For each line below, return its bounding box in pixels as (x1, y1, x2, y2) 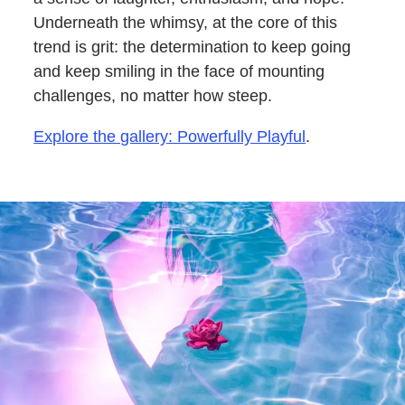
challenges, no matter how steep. (33, 87, 273, 106)
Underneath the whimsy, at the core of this (33, 14, 338, 33)
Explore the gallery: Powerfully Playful (33, 127, 306, 146)
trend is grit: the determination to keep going (33, 38, 352, 57)
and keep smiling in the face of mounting (33, 62, 325, 81)
